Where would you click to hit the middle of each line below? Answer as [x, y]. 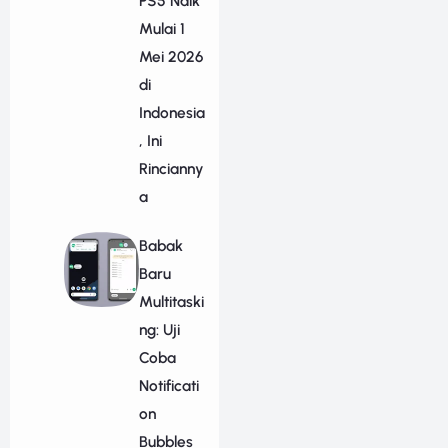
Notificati [168, 386]
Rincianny [171, 169]
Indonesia [171, 113]
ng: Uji [159, 330]
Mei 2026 [170, 57]
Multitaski [171, 302]
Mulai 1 [161, 29]
